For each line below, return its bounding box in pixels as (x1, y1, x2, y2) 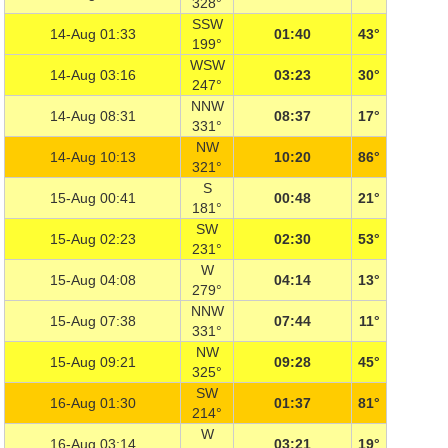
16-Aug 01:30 (49, 395, 136, 411)
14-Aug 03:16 (49, 67, 136, 83)
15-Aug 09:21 (49, 354, 136, 370)
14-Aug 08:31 (49, 108, 136, 124)
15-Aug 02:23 (49, 231, 136, 247)
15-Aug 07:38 (49, 313, 136, 329)
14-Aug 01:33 (49, 26, 136, 42)
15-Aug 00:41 (49, 190, 136, 206)
